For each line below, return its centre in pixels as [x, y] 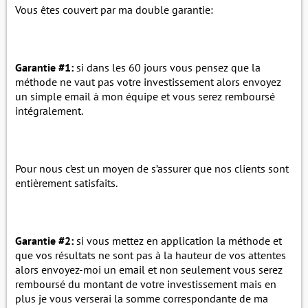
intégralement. [49, 111]
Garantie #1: [44, 67]
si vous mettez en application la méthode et [178, 241]
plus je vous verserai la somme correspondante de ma [142, 298]
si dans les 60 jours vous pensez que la [167, 67]
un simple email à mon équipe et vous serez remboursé [145, 96]
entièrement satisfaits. [66, 183]
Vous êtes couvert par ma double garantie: [114, 10]
